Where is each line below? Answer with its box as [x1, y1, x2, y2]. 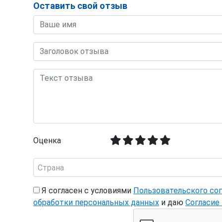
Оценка [33, 135, 61, 145]
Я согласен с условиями [40, 185, 133, 195]
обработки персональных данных [33, 197, 159, 207]
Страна [38, 163, 64, 172]
